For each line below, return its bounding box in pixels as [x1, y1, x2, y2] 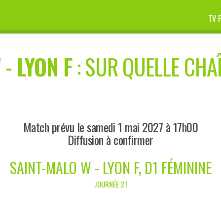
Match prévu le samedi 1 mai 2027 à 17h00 [23, 117, 198, 136]
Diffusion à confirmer [68, 130, 153, 148]
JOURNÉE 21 [94, 178, 127, 189]
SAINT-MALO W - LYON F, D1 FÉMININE [9, 156, 212, 179]
